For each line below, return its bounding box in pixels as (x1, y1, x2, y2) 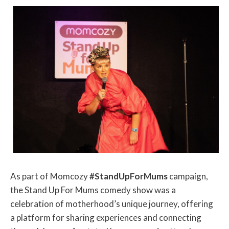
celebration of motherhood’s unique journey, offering (10, 198, 213, 210)
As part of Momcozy (10, 171, 89, 182)
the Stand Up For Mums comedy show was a (10, 185, 176, 196)
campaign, (169, 171, 208, 182)
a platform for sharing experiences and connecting (10, 212, 201, 223)
